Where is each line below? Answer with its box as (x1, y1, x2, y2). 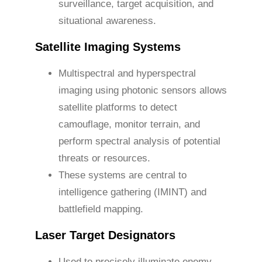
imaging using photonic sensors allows (58, 84, 227, 96)
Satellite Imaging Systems (35, 40, 181, 53)
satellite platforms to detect (58, 101, 177, 113)
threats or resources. (58, 152, 150, 164)
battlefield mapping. (58, 203, 143, 215)
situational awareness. (58, 15, 156, 26)
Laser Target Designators (35, 228, 175, 242)
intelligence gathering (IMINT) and (58, 186, 206, 198)
